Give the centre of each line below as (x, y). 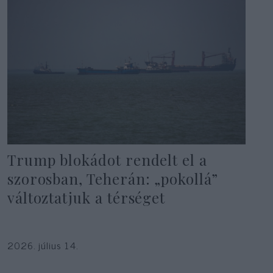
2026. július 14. (43, 245)
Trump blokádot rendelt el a (107, 160)
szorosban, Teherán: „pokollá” (112, 179)
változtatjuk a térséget (86, 198)
